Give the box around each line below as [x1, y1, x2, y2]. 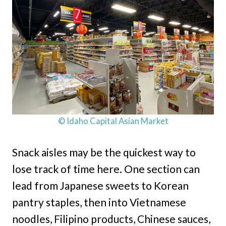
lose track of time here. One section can [12, 162, 200, 176]
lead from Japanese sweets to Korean [12, 179, 189, 192]
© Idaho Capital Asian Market [58, 116, 168, 127]
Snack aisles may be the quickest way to [12, 146, 196, 159]
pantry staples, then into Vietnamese [12, 196, 186, 209]
